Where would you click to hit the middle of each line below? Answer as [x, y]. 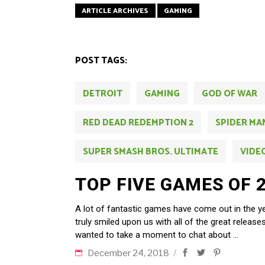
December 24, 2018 [129, 253]
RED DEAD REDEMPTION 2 [138, 122]
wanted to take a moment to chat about [154, 235]
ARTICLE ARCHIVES [115, 11]
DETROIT [103, 93]
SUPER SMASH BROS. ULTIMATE [151, 151]
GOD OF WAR [230, 93]
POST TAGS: [101, 60]
